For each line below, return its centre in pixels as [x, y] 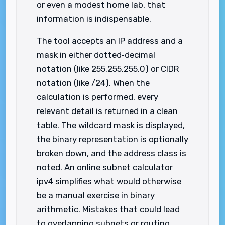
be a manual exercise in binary [96, 195]
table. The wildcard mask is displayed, [111, 125]
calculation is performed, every [97, 97]
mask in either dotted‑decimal [96, 55]
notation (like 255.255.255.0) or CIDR [108, 69]
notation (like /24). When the [93, 83]
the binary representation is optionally [113, 139]
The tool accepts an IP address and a [110, 41]
